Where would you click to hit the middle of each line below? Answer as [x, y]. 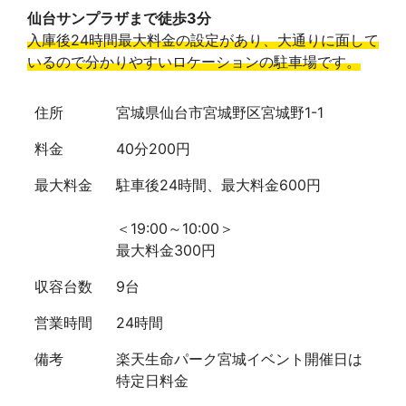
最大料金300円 [166, 251]
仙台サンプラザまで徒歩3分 [119, 19]
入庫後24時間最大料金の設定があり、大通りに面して [203, 40]
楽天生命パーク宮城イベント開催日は [239, 359]
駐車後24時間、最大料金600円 [218, 185]
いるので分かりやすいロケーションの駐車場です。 [194, 62]
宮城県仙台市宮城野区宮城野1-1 [220, 113]
